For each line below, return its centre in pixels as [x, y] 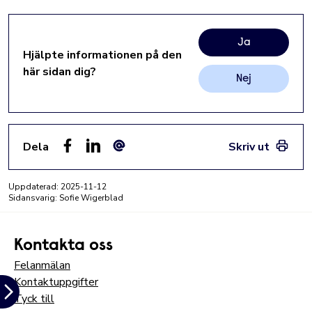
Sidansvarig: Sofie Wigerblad [66, 198]
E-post [128, 160]
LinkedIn [106, 160]
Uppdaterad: [34, 187]
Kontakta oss [63, 246]
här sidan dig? [60, 72]
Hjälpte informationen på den [102, 55]
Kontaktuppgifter [56, 282]
